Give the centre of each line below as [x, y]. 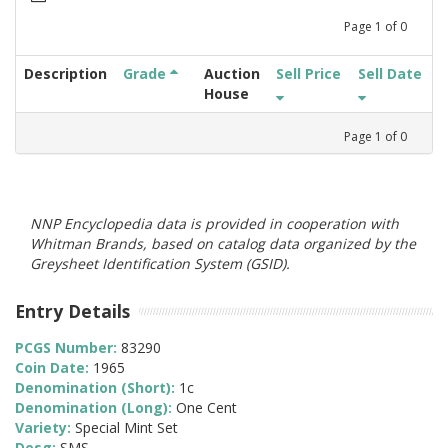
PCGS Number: [68, 348]
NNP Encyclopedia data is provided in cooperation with [214, 223]
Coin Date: [54, 368]
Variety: [45, 428]
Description [65, 73]
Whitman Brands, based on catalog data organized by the [223, 243]
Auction [232, 73]
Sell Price [308, 73]
